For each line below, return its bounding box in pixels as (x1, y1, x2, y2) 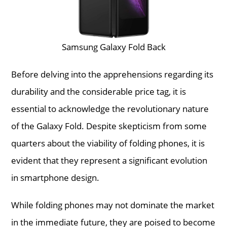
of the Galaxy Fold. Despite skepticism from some (11, 120, 207, 132)
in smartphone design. (11, 171, 100, 183)
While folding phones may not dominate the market (11, 199, 215, 211)
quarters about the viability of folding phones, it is (11, 137, 205, 149)
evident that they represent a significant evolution (11, 154, 208, 166)
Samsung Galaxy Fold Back (61, 41, 166, 53)
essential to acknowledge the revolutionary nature (11, 102, 209, 115)
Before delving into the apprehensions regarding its (11, 68, 214, 80)
